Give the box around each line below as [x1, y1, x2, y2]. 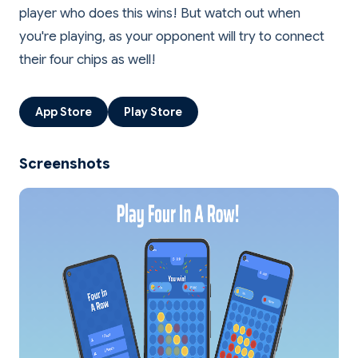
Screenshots [19, 155, 110, 173]
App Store [35, 105, 92, 119]
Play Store [124, 105, 182, 119]
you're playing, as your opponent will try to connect [19, 28, 324, 45]
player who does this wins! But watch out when [19, 5, 300, 22]
